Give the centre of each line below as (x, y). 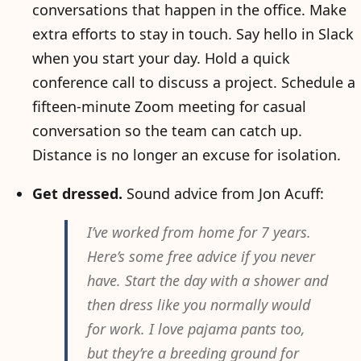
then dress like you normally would (199, 305)
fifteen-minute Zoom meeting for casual (169, 106)
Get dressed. (77, 193)
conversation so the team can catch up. (167, 131)
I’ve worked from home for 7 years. (199, 232)
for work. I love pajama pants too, (196, 329)
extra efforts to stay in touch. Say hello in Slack (193, 34)
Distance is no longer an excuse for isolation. (187, 155)
